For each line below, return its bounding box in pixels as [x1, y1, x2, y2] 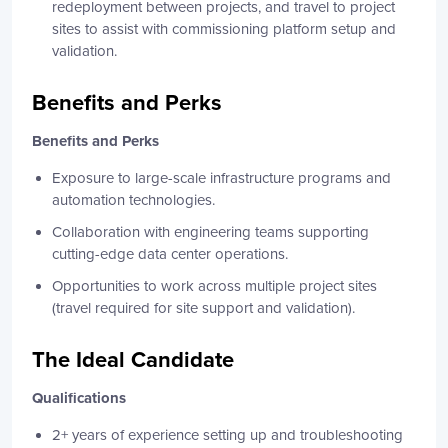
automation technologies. [52, 191, 215, 209]
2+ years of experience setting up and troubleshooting [52, 426, 403, 444]
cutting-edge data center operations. [52, 245, 288, 263]
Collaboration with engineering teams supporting [52, 223, 369, 241]
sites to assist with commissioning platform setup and [52, 20, 396, 38]
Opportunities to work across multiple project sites [52, 277, 377, 295]
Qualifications [32, 389, 126, 407]
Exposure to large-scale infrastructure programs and [52, 169, 391, 187]
